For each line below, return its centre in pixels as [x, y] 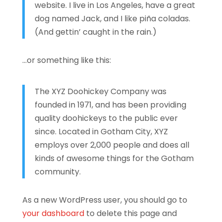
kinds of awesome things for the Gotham [114, 158]
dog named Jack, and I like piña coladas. [112, 18]
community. [57, 171]
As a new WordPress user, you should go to [105, 200]
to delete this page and [130, 213]
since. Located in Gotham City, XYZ [101, 131]
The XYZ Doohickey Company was [100, 91]
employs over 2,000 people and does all [112, 145]
